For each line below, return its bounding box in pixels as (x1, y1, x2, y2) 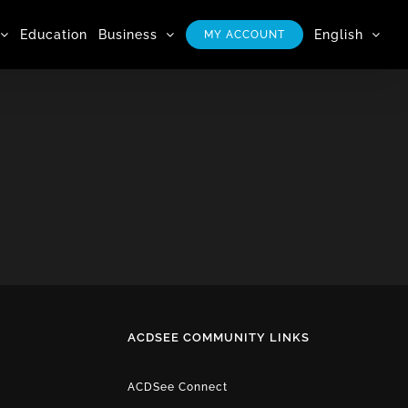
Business (98, 26, 158, 42)
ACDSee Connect (127, 380, 228, 393)
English (314, 26, 363, 42)
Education (20, 26, 87, 42)
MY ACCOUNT (204, 27, 285, 41)
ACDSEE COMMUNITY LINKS (127, 330, 310, 344)
